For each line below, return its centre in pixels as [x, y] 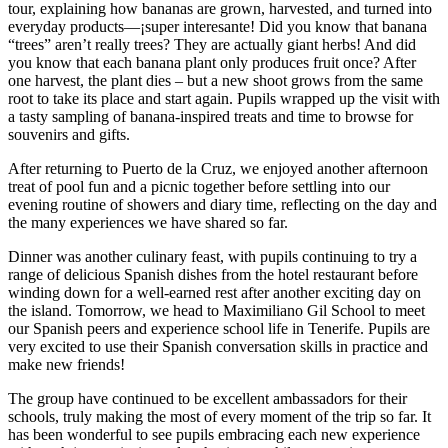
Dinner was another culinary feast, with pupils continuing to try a [212, 257]
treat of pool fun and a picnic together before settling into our [199, 187]
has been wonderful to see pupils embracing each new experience [214, 435]
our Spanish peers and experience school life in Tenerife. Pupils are [219, 329]
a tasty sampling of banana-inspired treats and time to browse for [210, 117]
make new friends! [66, 365]
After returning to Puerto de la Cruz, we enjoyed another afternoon [218, 169]
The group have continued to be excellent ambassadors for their [207, 399]
